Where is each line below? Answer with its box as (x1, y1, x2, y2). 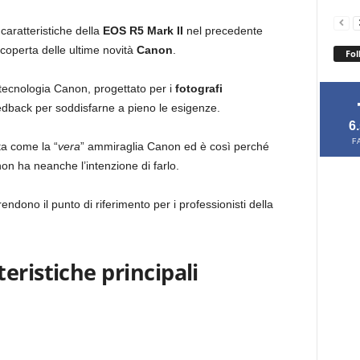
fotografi (171, 82, 223, 95)
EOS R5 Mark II (99, 24, 183, 37)
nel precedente (182, 24, 263, 37)
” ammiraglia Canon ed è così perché (80, 140, 269, 153)
